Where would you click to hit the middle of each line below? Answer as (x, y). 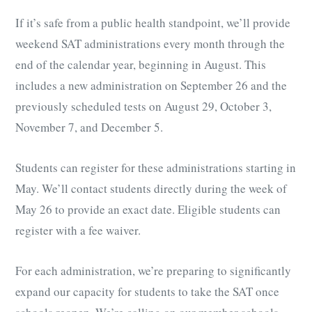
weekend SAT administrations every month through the (150, 44)
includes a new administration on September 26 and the (151, 86)
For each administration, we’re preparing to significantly (153, 271)
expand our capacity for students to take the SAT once (147, 292)
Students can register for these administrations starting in (156, 168)
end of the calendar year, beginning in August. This (141, 65)
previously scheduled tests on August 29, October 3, (143, 107)
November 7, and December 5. (89, 127)
